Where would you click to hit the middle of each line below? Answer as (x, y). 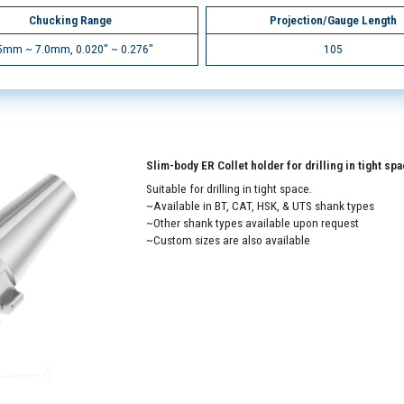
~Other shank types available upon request (253, 223)
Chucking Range (71, 20)
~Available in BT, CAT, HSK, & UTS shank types (261, 206)
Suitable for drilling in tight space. (230, 189)
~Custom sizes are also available (229, 240)
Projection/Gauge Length (334, 20)
